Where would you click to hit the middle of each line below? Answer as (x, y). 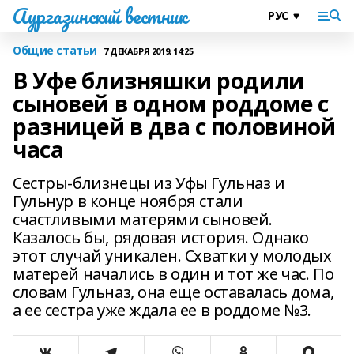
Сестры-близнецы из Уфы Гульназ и (149, 183)
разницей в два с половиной (175, 126)
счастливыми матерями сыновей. (143, 219)
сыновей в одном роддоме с (171, 104)
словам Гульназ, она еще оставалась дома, (173, 292)
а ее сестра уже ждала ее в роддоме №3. (162, 310)
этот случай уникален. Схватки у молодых (172, 256)
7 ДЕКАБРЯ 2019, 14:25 (148, 51)
